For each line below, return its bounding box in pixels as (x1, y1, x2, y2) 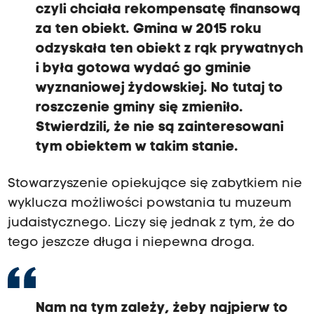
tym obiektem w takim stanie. (35, 140, 238, 155)
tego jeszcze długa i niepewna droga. (7, 236, 254, 250)
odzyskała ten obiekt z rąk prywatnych (35, 42, 303, 57)
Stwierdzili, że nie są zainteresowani (35, 121, 284, 135)
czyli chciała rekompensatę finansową (35, 3, 301, 18)
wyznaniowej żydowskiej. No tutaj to (35, 81, 283, 96)
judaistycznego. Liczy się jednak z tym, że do (7, 217, 295, 231)
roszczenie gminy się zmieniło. (35, 101, 243, 116)
